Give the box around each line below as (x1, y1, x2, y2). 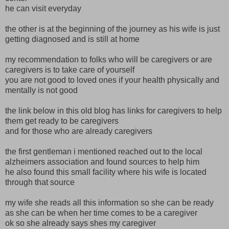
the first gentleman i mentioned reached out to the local (5, 147, 202, 156)
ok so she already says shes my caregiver (5, 218, 156, 227)
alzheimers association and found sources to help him (5, 157, 201, 166)
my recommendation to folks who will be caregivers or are (5, 55, 212, 64)
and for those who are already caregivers (5, 126, 152, 135)
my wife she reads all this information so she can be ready (5, 198, 214, 207)
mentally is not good (5, 85, 78, 95)
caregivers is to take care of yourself (5, 65, 136, 74)
